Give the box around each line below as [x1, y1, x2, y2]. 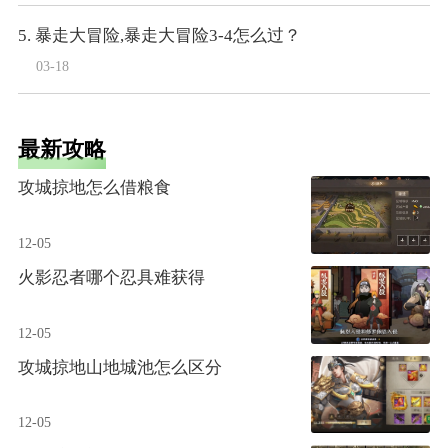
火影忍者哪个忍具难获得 [17, 267, 205, 287]
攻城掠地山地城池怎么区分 [17, 357, 222, 377]
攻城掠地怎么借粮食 [17, 178, 171, 198]
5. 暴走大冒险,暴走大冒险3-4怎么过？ [17, 25, 301, 45]
